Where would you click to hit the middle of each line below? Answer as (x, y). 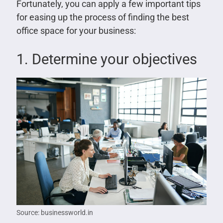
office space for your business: (76, 30)
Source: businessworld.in (55, 212)
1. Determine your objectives (107, 59)
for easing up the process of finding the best (103, 17)
